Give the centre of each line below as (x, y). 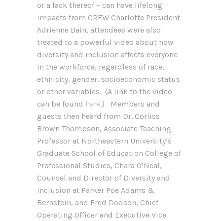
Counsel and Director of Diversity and (104, 178)
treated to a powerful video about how (105, 42)
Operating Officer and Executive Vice (102, 215)
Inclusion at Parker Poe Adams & (96, 190)
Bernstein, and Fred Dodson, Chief (98, 202)
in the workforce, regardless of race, (101, 67)
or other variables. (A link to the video (105, 91)
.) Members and (130, 104)
